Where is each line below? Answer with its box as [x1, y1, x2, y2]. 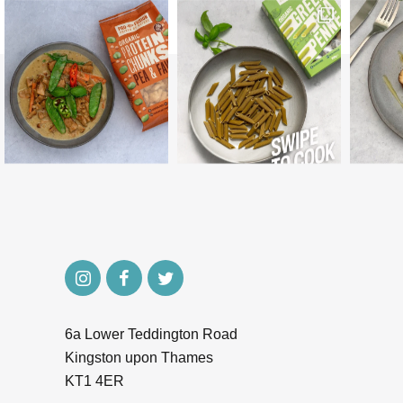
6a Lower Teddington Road [65, 326, 237, 342]
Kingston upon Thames [65, 349, 213, 365]
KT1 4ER [65, 372, 124, 389]
